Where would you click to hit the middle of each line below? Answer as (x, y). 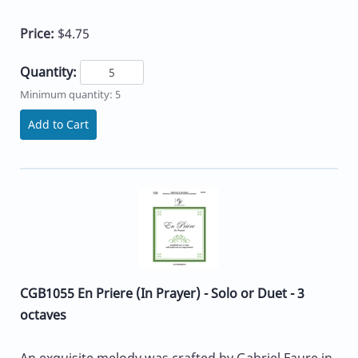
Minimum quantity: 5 (70, 95)
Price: (39, 33)
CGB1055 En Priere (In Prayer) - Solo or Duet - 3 (162, 294)
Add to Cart (58, 125)
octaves (43, 315)
